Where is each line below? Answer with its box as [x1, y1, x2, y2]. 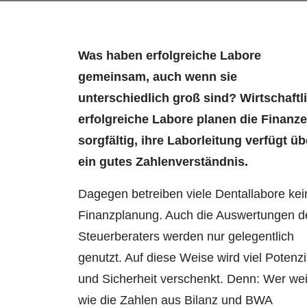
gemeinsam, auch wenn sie [78, 70, 237, 84]
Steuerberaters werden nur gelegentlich [78, 230, 294, 244]
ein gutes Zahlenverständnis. [78, 155, 248, 169]
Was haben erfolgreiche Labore [78, 49, 261, 63]
